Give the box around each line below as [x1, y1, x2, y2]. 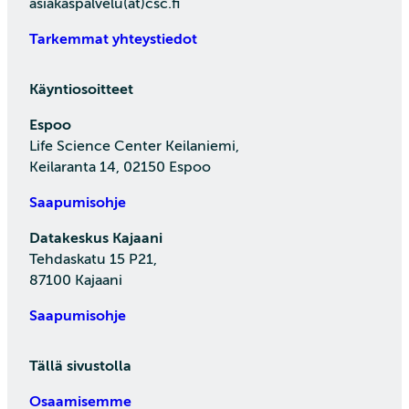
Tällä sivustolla [29, 358, 131, 375]
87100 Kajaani [29, 272, 122, 289]
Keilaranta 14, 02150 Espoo [29, 159, 211, 176]
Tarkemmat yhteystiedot [29, 31, 197, 48]
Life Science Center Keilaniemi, [29, 138, 239, 155]
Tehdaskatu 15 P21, [29, 251, 157, 268]
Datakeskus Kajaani [29, 230, 163, 247]
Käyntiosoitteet [29, 81, 133, 99]
